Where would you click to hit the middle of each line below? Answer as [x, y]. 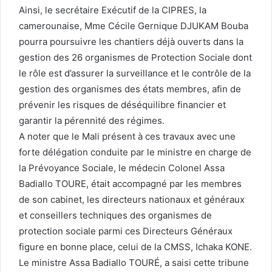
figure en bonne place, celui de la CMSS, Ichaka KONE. [135, 246]
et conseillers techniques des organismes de [115, 215]
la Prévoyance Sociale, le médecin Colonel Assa [122, 168]
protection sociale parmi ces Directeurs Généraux [126, 231]
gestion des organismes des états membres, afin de [130, 89]
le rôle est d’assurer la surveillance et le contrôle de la [135, 73]
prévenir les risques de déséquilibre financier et [122, 104]
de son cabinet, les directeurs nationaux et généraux [132, 199]
